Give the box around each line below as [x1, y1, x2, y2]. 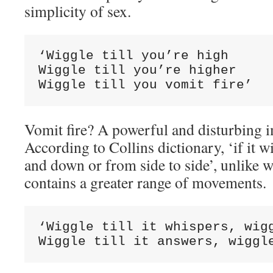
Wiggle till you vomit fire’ [38, 77, 252, 92]
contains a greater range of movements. [24, 172, 266, 193]
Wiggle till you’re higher [38, 63, 236, 77]
